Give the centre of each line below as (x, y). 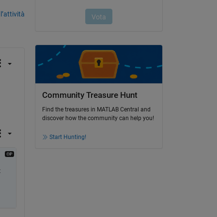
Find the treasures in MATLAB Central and (96, 110)
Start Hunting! (68, 137)
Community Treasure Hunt (90, 95)
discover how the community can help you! (98, 118)
